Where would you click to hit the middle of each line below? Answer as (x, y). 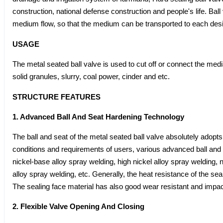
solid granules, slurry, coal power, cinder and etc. (91, 76)
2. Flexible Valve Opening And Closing (78, 206)
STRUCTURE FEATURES (56, 97)
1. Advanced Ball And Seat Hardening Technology (98, 116)
